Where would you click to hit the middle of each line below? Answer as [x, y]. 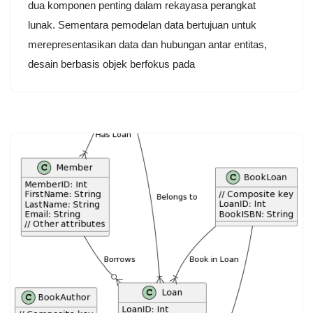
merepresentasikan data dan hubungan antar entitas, [147, 44]
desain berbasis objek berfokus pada [111, 64]
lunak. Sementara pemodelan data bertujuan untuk [142, 24]
